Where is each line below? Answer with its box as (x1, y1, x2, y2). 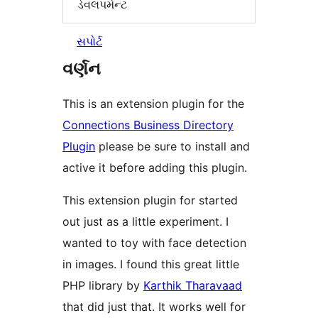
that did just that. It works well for (62, 300, 246, 314)
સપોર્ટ (77, 34, 102, 49)
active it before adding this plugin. (62, 160, 247, 175)
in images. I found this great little (62, 257, 239, 272)
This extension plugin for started (62, 193, 238, 208)
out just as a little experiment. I (62, 214, 229, 229)
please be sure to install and (95, 139, 250, 154)
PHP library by (62, 278, 143, 293)
